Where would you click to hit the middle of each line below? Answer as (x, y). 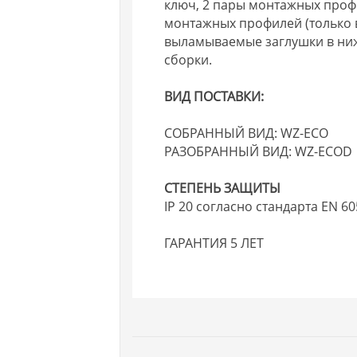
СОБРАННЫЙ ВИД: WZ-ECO (247, 133)
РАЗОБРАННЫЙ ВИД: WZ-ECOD (259, 151)
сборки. (188, 59)
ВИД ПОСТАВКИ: (214, 96)
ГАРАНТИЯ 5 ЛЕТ (214, 243)
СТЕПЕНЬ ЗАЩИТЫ (223, 188)
